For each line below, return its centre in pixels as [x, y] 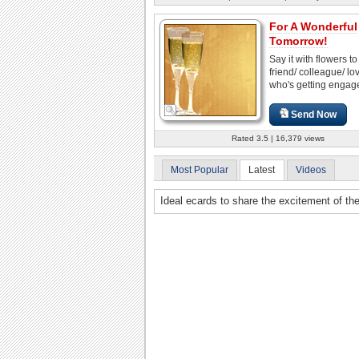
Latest [262, 169]
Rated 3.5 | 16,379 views [278, 138]
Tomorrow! [298, 40]
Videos [311, 169]
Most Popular [200, 169]
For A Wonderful [313, 26]
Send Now [314, 114]
